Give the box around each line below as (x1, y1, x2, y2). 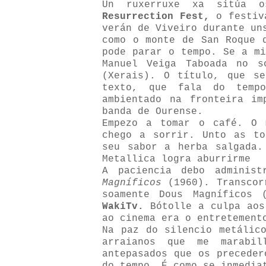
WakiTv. (102, 201, 144, 212)
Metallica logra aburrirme (102, 154, 251, 164)
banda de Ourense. (102, 106, 203, 117)
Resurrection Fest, (102, 11, 210, 22)
